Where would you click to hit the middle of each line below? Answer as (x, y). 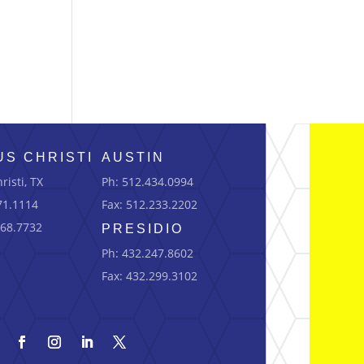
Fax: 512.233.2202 (150, 204)
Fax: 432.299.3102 (150, 275)
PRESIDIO (143, 228)
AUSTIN (134, 157)
